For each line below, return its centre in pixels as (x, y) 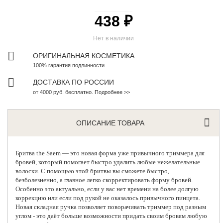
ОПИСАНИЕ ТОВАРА (111, 123)
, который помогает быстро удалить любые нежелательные (118, 162)
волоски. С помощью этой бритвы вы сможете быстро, (93, 171)
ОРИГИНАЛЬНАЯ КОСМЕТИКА (84, 56)
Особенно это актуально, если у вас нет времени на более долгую (107, 189)
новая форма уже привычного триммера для (143, 153)
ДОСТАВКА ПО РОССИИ (74, 82)
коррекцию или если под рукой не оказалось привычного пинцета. (108, 198)
